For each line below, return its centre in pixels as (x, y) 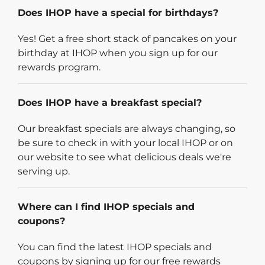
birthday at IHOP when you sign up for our (118, 53)
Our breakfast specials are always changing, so (127, 128)
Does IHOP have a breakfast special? (110, 102)
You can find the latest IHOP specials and (115, 247)
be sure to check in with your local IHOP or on (125, 143)
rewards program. (59, 67)
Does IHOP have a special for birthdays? (118, 12)
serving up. (44, 171)
